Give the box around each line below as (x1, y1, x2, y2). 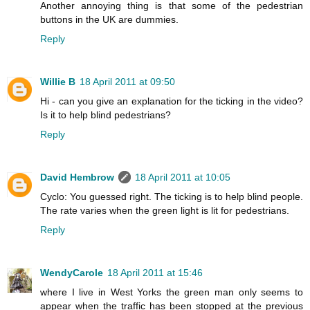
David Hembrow (40, 171, 114, 183)
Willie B (40, 75, 75, 87)
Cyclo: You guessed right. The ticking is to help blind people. (40, 190, 303, 202)
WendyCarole (40, 266, 103, 278)
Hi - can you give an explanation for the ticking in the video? (40, 95, 303, 107)
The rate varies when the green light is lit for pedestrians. (40, 204, 289, 216)
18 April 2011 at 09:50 (80, 75, 175, 87)
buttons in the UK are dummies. (40, 13, 179, 25)
